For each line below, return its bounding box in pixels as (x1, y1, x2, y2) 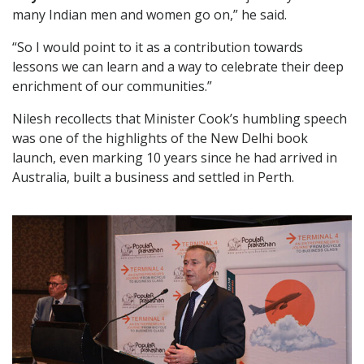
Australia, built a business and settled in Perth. (12, 168, 294, 187)
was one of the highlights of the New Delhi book (12, 129, 308, 148)
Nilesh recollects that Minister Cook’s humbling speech (12, 110, 347, 128)
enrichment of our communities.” (12, 77, 212, 96)
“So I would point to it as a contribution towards (12, 38, 303, 57)
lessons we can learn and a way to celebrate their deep (12, 58, 344, 76)
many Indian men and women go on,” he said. (12, 6, 287, 24)
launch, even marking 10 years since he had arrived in (12, 149, 337, 167)
